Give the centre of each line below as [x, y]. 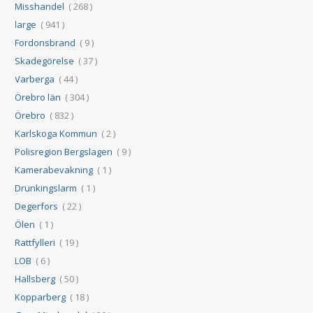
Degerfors [37, 206]
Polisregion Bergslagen [64, 152]
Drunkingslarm [46, 188]
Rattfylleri [35, 243]
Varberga [35, 79]
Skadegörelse [45, 61]
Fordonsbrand [45, 43]
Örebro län [38, 97]
